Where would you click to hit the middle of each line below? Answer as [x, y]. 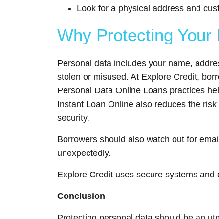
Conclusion [81, 196]
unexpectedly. [84, 153]
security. [73, 118]
